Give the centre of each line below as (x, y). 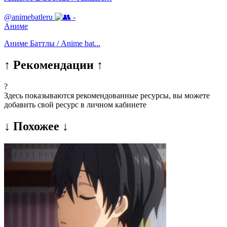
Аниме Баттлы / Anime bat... (52, 43)
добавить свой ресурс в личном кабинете (75, 104)
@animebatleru (28, 17)
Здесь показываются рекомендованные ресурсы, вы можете (107, 95)
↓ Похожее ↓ (36, 126)
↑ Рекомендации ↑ (53, 65)
